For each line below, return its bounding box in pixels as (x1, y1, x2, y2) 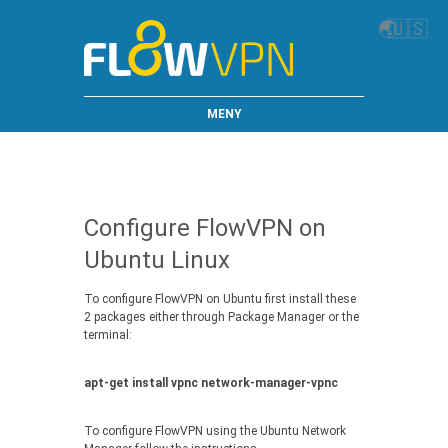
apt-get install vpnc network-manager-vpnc (84, 376, 338, 391)
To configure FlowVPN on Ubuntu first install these (84, 292, 356, 307)
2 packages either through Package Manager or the (84, 310, 359, 325)
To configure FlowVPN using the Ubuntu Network (84, 424, 346, 439)
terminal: (84, 328, 132, 343)
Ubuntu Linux (84, 246, 230, 274)
